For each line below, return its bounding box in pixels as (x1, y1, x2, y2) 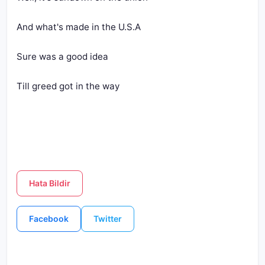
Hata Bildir (29, 178, 70, 188)
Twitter (93, 214, 122, 224)
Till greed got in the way (17, 80, 119, 92)
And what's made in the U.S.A (17, 21, 141, 33)
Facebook (29, 214, 69, 224)
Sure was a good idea (17, 51, 108, 62)
